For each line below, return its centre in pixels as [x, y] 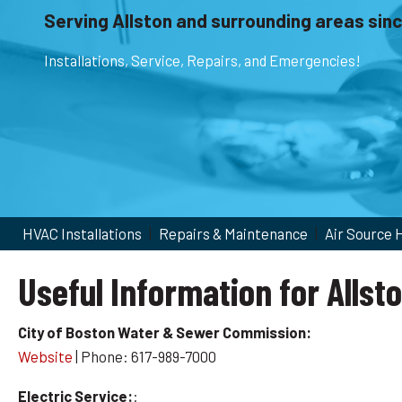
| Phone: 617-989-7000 [144, 357]
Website [45, 357]
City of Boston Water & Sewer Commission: [165, 332]
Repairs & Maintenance [233, 233]
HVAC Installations [82, 233]
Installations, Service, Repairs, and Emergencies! [202, 61]
